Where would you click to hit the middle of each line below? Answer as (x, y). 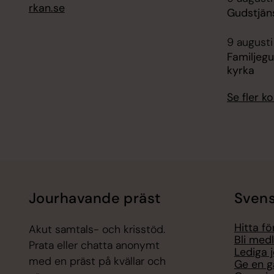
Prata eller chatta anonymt (94, 246)
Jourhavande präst (94, 198)
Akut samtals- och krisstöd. (97, 230)
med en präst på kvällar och (97, 261)
